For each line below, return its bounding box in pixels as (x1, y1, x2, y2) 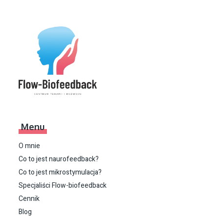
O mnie (19, 140, 40, 151)
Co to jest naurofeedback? (19, 153, 99, 164)
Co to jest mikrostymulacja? (19, 167, 102, 177)
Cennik (19, 193, 40, 204)
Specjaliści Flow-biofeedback (19, 180, 107, 191)
